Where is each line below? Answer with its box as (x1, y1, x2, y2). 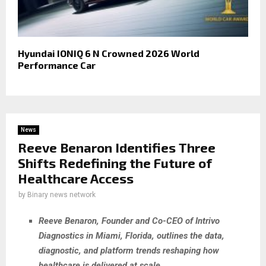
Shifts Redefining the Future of (18, 155, 212, 171)
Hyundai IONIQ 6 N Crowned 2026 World (18, 47, 199, 59)
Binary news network (27, 191, 96, 199)
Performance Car (18, 59, 96, 71)
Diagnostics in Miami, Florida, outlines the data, (39, 230, 224, 241)
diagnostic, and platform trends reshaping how (39, 245, 219, 256)
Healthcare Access (18, 170, 134, 186)
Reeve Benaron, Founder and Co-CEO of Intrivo (39, 215, 220, 226)
